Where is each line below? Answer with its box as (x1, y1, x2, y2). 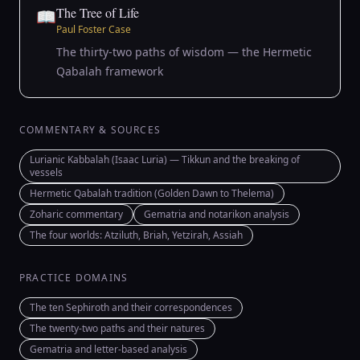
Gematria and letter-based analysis (30, 342, 187, 356)
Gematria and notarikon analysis (144, 207, 289, 221)
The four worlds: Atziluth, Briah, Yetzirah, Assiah (30, 228, 243, 242)
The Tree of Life (56, 4, 139, 21)
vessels (30, 166, 63, 179)
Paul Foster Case (56, 22, 131, 36)
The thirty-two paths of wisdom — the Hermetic (56, 44, 312, 59)
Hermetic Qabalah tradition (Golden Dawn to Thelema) (30, 186, 274, 200)
